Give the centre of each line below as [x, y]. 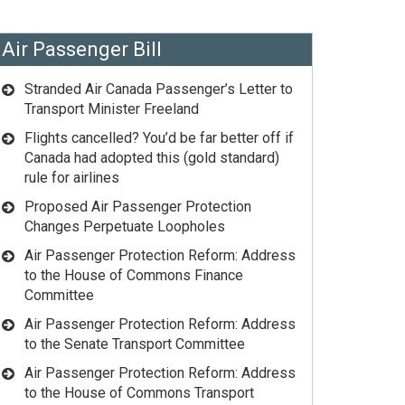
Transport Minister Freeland [112, 109]
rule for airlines [72, 178]
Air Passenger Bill [82, 50]
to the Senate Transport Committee [135, 344]
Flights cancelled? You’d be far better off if [159, 138]
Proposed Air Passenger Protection [138, 207]
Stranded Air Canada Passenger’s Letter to [159, 89]
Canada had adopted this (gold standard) [152, 158]
